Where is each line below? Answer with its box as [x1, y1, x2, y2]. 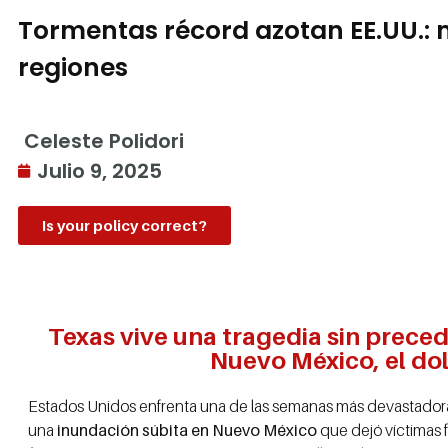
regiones [18, 50, 128, 85]
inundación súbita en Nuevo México [57, 420, 317, 440]
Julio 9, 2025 [37, 157, 162, 185]
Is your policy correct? [42, 216, 207, 234]
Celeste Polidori [24, 127, 184, 155]
